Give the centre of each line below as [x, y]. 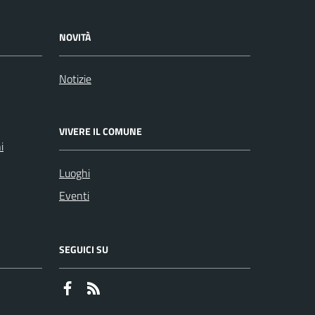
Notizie [75, 79]
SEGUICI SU [84, 249]
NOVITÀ [75, 37]
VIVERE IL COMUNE [101, 131]
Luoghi [75, 173]
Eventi [74, 195]
